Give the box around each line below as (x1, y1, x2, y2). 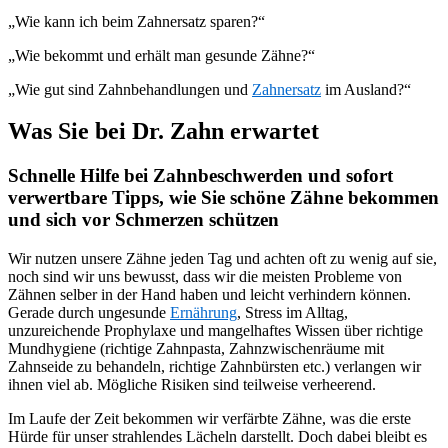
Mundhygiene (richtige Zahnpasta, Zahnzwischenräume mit (8, 340, 384, 358)
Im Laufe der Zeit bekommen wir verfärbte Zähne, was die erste (8, 410, 411, 428)
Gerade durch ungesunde (8, 304, 170, 322)
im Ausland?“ (321, 80, 411, 98)
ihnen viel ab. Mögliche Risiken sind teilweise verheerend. (8, 376, 376, 394)
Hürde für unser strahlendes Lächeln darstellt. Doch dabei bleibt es (8, 428, 427, 446)
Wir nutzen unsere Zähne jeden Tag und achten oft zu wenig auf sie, (8, 250, 437, 268)
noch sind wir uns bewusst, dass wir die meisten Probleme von (8, 268, 402, 286)
